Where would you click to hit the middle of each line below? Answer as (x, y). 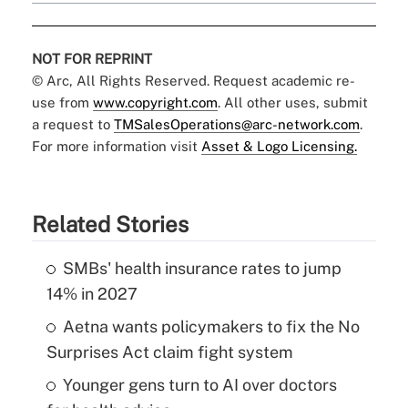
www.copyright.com (155, 102)
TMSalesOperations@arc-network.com (236, 124)
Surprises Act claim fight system (169, 352)
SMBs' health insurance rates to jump (202, 268)
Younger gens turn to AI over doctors (199, 384)
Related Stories (110, 224)
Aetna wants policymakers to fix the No (211, 326)
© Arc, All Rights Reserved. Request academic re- (193, 80)
